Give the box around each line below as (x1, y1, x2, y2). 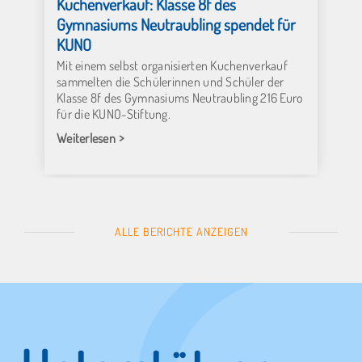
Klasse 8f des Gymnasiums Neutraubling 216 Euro (57, 89, 304, 106)
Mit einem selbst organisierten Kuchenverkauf (57, 57, 288, 74)
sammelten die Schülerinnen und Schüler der (57, 73, 284, 90)
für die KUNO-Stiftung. (57, 105, 170, 122)
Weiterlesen (57, 129, 116, 146)
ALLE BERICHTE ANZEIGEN (114, 224, 248, 238)
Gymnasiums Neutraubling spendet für (57, 13, 296, 35)
